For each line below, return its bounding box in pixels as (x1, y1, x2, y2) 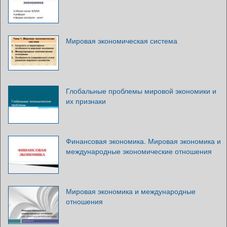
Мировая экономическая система (66, 35, 177, 46)
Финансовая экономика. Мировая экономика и (66, 136, 221, 146)
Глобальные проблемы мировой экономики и (66, 86, 216, 96)
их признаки (66, 96, 106, 106)
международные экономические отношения (66, 146, 212, 157)
